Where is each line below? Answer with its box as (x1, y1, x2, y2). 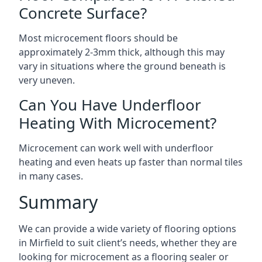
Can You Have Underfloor (19, 94, 201, 115)
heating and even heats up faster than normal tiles (19, 156, 243, 168)
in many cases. (19, 170, 83, 182)
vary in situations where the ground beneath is (19, 60, 226, 73)
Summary (19, 190, 98, 214)
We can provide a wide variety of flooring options (19, 222, 236, 235)
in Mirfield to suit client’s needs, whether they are (19, 236, 237, 249)
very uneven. (19, 74, 75, 87)
